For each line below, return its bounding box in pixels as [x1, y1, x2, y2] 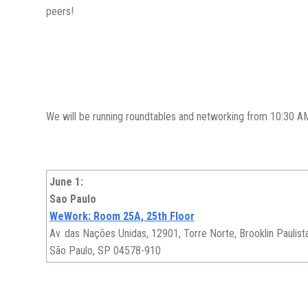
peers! [46, 5, 74, 19]
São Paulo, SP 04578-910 [49, 244, 161, 258]
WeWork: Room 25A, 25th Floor [49, 210, 195, 223]
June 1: [49, 175, 83, 189]
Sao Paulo [49, 192, 96, 206]
